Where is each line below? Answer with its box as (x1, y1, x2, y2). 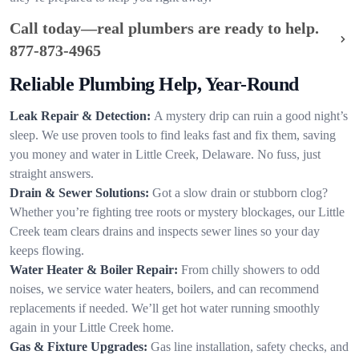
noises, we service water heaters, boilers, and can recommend (10, 282, 319, 296)
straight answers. (10, 167, 94, 180)
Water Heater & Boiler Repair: (10, 263, 178, 276)
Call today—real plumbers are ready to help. (10, 19, 319, 37)
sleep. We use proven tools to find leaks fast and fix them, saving (10, 128, 336, 142)
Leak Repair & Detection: (10, 109, 151, 123)
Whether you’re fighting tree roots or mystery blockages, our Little (10, 205, 345, 219)
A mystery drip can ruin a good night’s (154, 109, 348, 123)
